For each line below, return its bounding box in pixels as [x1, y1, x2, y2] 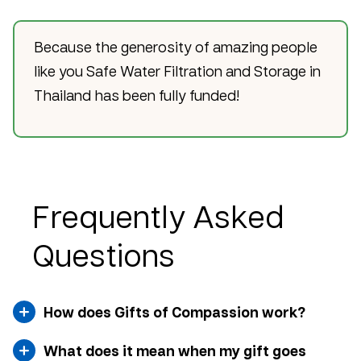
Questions [32, 233, 175, 274]
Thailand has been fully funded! [34, 85, 239, 104]
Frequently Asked [32, 194, 284, 235]
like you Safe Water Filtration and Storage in [34, 60, 321, 80]
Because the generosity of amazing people [34, 36, 317, 56]
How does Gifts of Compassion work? [44, 301, 305, 322]
